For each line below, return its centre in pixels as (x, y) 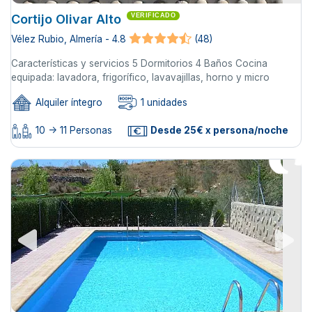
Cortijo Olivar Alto (66, 19)
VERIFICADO (153, 15)
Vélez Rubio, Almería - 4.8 (69, 39)
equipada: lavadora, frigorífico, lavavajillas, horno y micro (140, 77)
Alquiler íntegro (68, 102)
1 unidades (163, 102)
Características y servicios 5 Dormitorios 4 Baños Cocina (139, 63)
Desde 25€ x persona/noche (218, 131)
